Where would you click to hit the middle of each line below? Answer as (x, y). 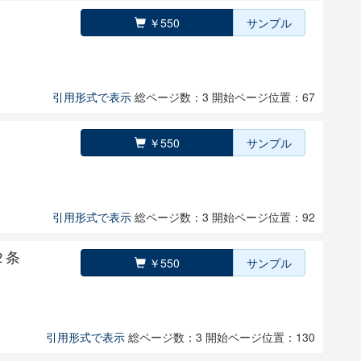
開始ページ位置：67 (263, 97)
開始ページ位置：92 (263, 217)
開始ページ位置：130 (260, 337)
